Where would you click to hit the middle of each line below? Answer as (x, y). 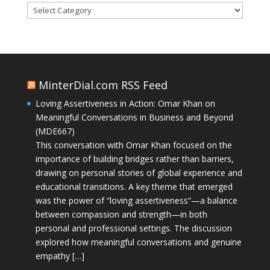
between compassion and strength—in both (121, 214)
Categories (47, 8)
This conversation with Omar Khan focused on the (133, 145)
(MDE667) (55, 131)
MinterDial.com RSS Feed (103, 85)
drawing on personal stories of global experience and (139, 172)
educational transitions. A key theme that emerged (134, 186)
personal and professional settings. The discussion (133, 228)
